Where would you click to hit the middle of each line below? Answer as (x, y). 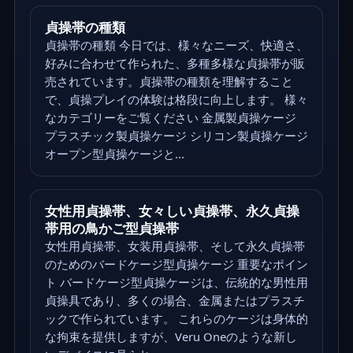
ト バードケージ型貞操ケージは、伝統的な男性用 (176, 282)
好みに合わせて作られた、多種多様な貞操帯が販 (175, 63)
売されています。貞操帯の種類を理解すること (169, 81)
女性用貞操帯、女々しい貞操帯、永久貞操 (172, 210)
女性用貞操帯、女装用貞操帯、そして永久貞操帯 (175, 245)
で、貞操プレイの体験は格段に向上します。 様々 (176, 99)
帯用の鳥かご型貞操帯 (111, 228)
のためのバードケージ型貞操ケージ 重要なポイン (176, 264)
